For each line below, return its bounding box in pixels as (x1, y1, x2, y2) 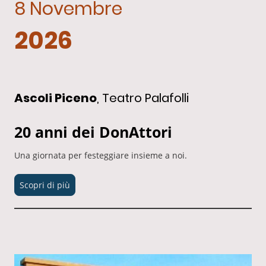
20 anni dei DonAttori (14, 121, 172, 142)
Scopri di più (20, 179, 70, 191)
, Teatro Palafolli (97, 89, 189, 106)
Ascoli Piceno (14, 89, 97, 106)
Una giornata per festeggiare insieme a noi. (14, 150, 187, 161)
